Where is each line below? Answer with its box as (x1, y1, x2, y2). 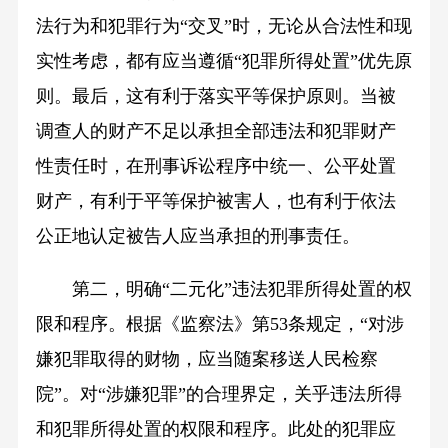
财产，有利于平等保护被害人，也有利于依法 (35, 191, 396, 212)
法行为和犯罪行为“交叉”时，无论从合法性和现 (35, 16, 412, 37)
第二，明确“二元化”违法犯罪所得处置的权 (71, 279, 412, 300)
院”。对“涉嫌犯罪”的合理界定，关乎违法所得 (35, 384, 402, 405)
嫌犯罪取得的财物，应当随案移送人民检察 (35, 349, 378, 370)
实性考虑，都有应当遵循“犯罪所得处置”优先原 (35, 51, 412, 72)
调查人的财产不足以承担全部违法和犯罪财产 (35, 121, 396, 142)
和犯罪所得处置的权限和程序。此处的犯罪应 (35, 419, 396, 440)
